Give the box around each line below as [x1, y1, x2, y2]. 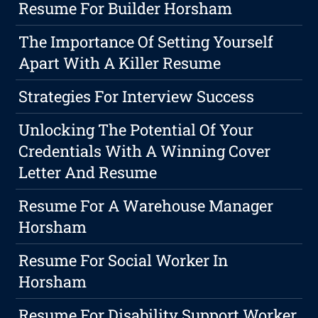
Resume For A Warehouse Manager [18, 195, 274, 216]
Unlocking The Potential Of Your [18, 119, 254, 141]
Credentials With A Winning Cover [18, 141, 271, 162]
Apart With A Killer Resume [18, 53, 221, 74]
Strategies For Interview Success [18, 86, 255, 107]
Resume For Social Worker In [18, 250, 229, 271]
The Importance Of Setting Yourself [18, 31, 274, 53]
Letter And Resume [18, 162, 158, 183]
